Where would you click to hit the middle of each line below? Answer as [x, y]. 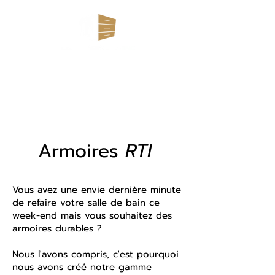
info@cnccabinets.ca [108, 92]
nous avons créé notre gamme [82, 267]
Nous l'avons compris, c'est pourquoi [95, 254]
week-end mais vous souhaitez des [92, 215]
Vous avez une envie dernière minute [97, 190]
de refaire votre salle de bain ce [86, 203]
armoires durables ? [57, 228]
